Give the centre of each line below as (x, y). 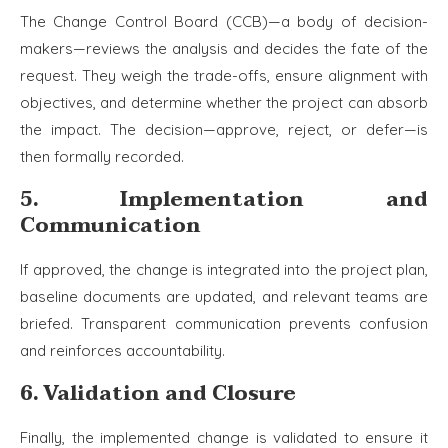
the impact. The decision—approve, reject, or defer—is (224, 129)
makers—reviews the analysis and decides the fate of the (224, 48)
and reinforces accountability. (122, 350)
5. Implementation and (224, 199)
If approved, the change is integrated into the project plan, (224, 269)
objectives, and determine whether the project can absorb (224, 102)
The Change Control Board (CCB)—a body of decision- (224, 21)
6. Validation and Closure (158, 393)
